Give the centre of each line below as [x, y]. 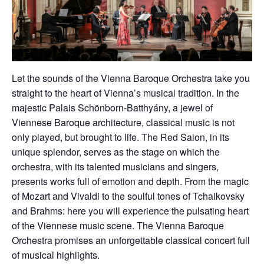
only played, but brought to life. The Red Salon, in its [121, 137]
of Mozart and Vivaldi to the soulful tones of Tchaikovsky [128, 196]
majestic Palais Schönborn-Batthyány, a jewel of [112, 107]
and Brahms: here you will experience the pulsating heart [130, 210]
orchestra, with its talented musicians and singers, [115, 166]
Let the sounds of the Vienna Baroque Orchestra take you [131, 78]
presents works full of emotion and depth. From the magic [130, 181]
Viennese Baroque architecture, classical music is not [123, 122]
